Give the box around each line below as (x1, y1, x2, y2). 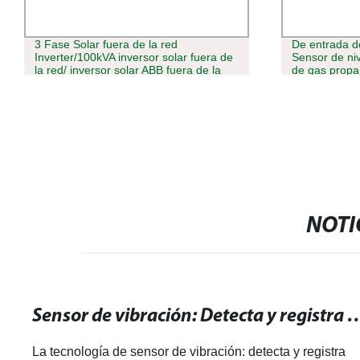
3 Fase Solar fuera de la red (34, 38, 178, 51)
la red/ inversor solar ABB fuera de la (34, 63, 221, 77)
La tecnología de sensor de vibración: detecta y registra (32, 344, 346, 358)
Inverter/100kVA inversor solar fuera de (34, 51, 233, 64)
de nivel (292, 76, 332, 90)
